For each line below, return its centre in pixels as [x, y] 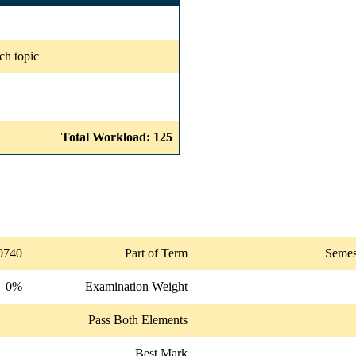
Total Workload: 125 [117, 137]
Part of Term [156, 253]
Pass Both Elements [138, 319]
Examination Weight [136, 286]
